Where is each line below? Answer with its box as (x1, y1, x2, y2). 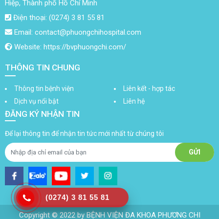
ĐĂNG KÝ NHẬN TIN (5, 109, 80, 119)
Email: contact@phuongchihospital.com (12, 27, 141, 37)
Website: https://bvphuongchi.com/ (12, 42, 126, 51)
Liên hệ (123, 97, 145, 105)
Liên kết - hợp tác (123, 84, 175, 92)
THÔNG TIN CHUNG (5, 62, 80, 72)
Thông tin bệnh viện (14, 84, 74, 92)
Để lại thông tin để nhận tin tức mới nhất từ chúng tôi (5, 129, 164, 137)
